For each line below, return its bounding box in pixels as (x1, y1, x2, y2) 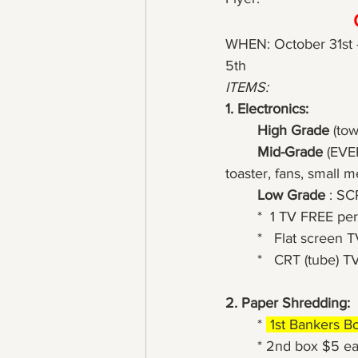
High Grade (257, 122, 329, 138)
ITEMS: (225, 79, 268, 95)
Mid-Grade (257, 144, 323, 160)
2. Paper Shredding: (225, 295, 350, 311)
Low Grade (257, 187, 325, 203)
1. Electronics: (225, 101, 308, 117)
